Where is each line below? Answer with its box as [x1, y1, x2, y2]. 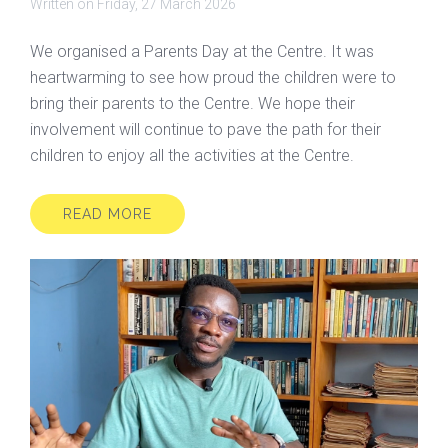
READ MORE [63, 205, 152, 222]
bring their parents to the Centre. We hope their [30, 93, 355, 113]
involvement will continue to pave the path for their [30, 119, 381, 139]
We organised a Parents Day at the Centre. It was [30, 41, 374, 61]
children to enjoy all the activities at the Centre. [30, 145, 358, 165]
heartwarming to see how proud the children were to [30, 67, 396, 87]
